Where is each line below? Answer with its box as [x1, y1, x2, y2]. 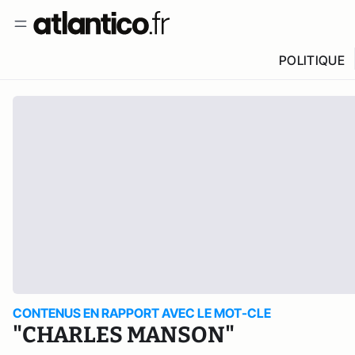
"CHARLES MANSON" [13, 322, 235, 348]
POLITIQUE [278, 52, 345, 68]
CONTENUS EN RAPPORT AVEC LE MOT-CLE [13, 305, 271, 321]
